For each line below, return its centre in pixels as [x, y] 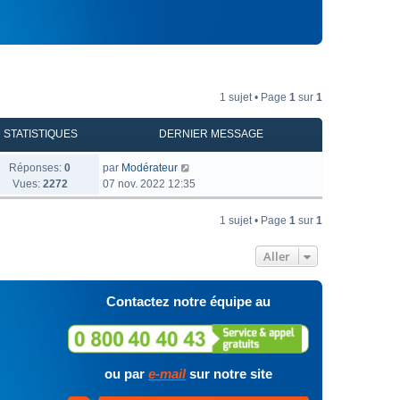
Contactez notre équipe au [188, 301]
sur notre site [229, 374]
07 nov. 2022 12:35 [149, 184]
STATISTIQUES [40, 134]
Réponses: [37, 168]
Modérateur [150, 168]
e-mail [167, 374]
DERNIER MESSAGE [211, 134]
